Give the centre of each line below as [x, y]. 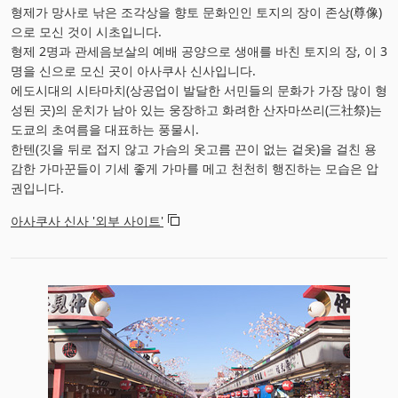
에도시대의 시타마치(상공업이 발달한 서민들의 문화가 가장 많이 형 [199, 90]
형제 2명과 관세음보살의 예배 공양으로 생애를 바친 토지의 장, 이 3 [199, 51]
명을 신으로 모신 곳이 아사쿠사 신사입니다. [133, 70]
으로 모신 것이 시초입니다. [86, 31]
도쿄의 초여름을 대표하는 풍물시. [105, 129]
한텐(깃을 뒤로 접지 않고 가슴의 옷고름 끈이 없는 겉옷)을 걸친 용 [194, 148]
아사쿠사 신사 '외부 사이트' [87, 220]
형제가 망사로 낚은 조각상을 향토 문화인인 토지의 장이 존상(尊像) [196, 12]
